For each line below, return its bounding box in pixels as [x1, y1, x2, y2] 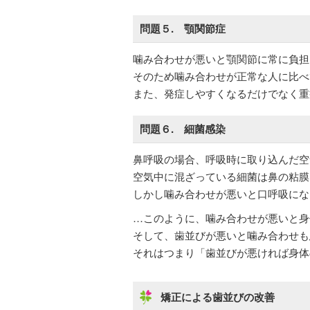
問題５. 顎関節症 [140, 21, 226, 36]
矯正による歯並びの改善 [161, 289, 275, 304]
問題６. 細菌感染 [140, 121, 226, 136]
